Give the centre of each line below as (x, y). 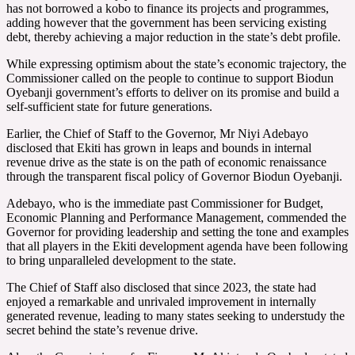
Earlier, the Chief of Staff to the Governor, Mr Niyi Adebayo (157, 133)
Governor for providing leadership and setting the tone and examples (177, 231)
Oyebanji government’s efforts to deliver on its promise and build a (173, 92)
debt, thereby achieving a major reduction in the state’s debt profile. (174, 36)
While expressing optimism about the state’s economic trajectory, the (176, 63)
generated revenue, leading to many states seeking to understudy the (176, 315)
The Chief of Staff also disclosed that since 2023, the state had (161, 287)
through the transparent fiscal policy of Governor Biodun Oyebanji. (174, 176)
